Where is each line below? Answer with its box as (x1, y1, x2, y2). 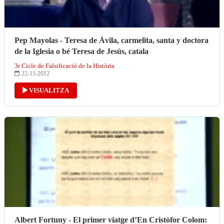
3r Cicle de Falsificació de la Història (14, 61, 114, 69)
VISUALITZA (27, 86, 69, 94)
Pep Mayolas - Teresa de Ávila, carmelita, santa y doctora (14, 35, 208, 44)
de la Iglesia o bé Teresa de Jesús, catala (14, 46, 148, 55)
